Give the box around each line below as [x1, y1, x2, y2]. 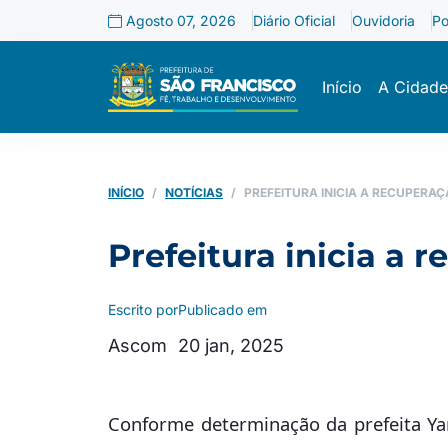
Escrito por [108, 301, 178, 318]
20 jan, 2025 [178, 335, 284, 356]
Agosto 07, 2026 [122, 12, 236, 29]
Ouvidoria [352, 12, 415, 29]
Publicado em [178, 301, 267, 318]
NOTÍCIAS [165, 185, 223, 200]
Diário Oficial [253, 12, 335, 29]
